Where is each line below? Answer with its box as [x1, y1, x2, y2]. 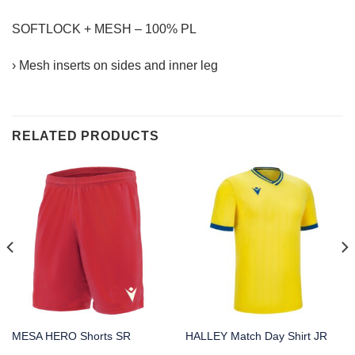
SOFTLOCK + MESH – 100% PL [12, 22, 197, 36]
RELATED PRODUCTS [12, 128, 159, 143]
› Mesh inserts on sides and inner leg [12, 59, 218, 73]
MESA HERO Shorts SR [11, 330, 131, 343]
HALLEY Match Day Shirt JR [185, 330, 327, 343]
